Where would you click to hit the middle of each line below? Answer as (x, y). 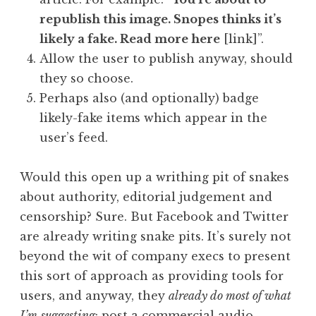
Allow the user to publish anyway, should (166, 58)
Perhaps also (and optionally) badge (149, 98)
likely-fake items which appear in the (153, 117)
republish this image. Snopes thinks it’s (160, 19)
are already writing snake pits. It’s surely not (156, 236)
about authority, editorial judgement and (146, 196)
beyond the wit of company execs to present (155, 256)
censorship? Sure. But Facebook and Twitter (154, 216)
